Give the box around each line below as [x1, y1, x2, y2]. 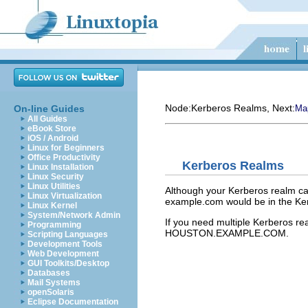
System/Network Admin [27, 210, 120, 220]
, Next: [267, 102, 295, 113]
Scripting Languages [27, 230, 108, 239]
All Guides [27, 114, 67, 124]
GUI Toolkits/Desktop [27, 258, 109, 268]
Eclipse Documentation [27, 297, 118, 307]
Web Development [27, 249, 99, 258]
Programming [27, 220, 81, 230]
